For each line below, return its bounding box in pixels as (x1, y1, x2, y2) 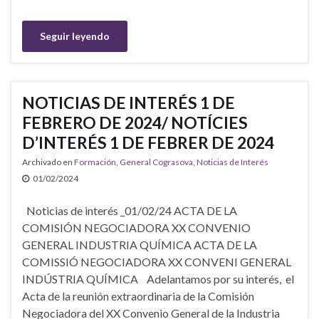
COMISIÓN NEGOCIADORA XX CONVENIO (22, 220, 251, 234)
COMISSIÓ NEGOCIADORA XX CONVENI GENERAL (22, 254, 291, 268)
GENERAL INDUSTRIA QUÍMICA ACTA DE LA (22, 237, 257, 251)
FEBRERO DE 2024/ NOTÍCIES (22, 112, 248, 132)
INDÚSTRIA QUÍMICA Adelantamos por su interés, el (22, 271, 294, 286)
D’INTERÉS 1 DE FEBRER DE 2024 (22, 132, 274, 152)
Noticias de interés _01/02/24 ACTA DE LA (22, 203, 237, 217)
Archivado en (22, 156, 74, 167)
